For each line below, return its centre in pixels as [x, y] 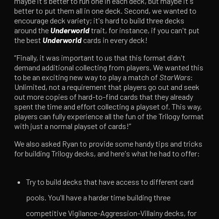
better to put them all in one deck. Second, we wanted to [106, 11]
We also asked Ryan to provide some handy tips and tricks [109, 144]
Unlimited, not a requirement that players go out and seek [107, 87]
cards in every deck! [115, 40]
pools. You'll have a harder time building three [99, 197]
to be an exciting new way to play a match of [87, 77]
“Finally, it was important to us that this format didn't [100, 58]
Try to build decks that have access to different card [110, 182]
